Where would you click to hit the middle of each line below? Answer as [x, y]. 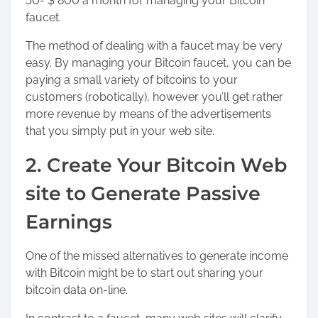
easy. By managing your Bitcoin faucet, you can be [158, 62]
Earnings [69, 221]
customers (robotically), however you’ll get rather [154, 97]
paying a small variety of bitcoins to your [132, 79]
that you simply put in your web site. [120, 131]
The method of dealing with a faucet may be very [154, 45]
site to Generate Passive [143, 193]
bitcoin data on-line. [77, 290]
